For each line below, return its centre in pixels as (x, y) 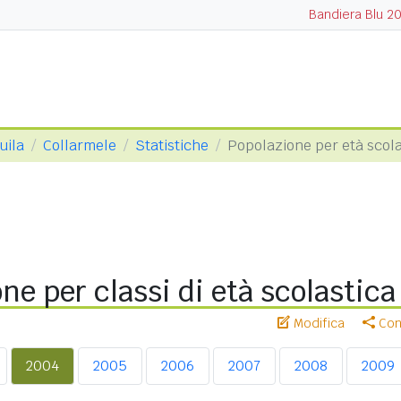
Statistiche (172, 145)
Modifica (317, 323)
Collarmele (80, 145)
